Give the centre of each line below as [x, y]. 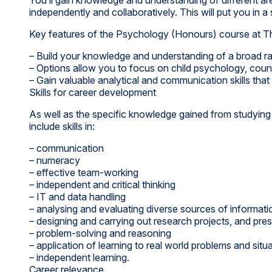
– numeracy [55, 160]
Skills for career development [93, 92]
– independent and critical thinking [102, 184]
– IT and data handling [77, 196]
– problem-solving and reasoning [100, 233]
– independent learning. [79, 257]
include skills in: [62, 126]
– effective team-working [84, 172]
